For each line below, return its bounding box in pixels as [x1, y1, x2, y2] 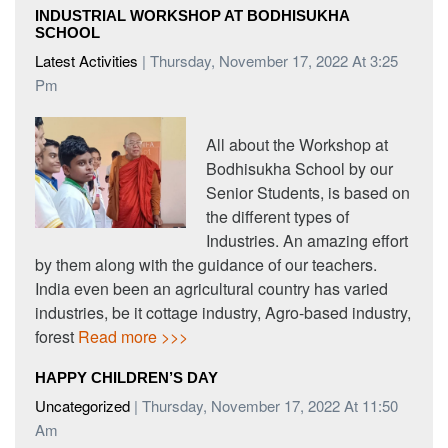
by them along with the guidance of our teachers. [35, 253, 377, 277]
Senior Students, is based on [206, 181, 411, 205]
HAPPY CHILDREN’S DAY [35, 369, 218, 387]
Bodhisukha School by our [206, 157, 394, 181]
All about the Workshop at [206, 133, 389, 157]
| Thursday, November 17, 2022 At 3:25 [138, 50, 398, 72]
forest [35, 325, 78, 349]
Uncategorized [35, 395, 130, 417]
